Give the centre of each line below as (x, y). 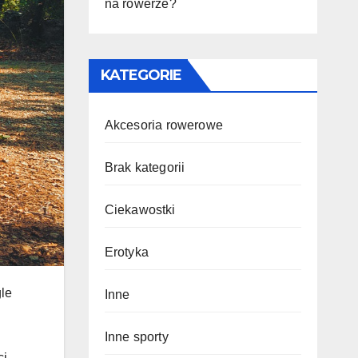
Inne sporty (136, 337)
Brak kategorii (145, 167)
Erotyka (126, 252)
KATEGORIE (141, 75)
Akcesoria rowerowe (164, 125)
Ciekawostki (140, 210)
